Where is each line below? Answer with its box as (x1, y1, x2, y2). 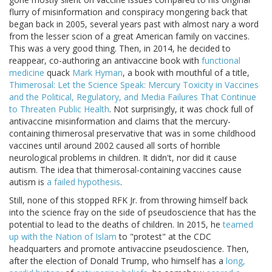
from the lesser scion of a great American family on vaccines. (9, 30, 250, 42)
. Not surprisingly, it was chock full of (109, 103, 253, 115)
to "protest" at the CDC (117, 231, 211, 243)
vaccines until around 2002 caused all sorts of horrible (9, 140, 220, 152)
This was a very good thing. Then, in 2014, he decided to (9, 42, 231, 55)
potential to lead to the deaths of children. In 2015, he (9, 219, 223, 231)
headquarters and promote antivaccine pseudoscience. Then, (9, 243, 249, 255)
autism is (9, 176, 47, 188)
